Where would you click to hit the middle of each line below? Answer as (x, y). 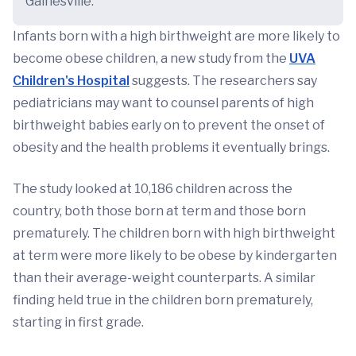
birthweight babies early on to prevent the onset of (169, 126)
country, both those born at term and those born (159, 211)
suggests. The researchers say (223, 81)
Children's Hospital (71, 81)
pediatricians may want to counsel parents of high (163, 103)
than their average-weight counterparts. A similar (164, 278)
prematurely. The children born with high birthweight (174, 234)
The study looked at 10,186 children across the (153, 189)
